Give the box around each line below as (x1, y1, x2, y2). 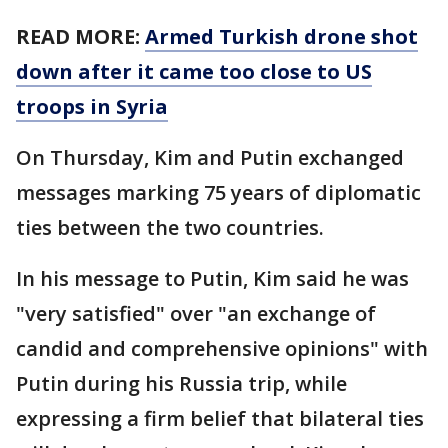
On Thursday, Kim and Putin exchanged (16, 143, 404, 171)
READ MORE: (16, 22, 145, 50)
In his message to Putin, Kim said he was (16, 264, 409, 292)
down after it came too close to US (16, 57, 372, 85)
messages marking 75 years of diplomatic (16, 178, 421, 206)
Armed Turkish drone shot (145, 22, 418, 50)
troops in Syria (16, 92, 168, 120)
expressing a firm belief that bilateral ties (16, 404, 424, 432)
